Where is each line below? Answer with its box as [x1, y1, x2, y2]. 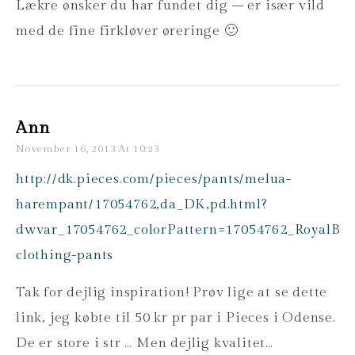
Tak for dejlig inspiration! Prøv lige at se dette [16, 284, 328, 300]
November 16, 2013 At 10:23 [16, 142, 160, 155]
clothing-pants [16, 246, 114, 263]
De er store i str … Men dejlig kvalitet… [16, 334, 273, 351]
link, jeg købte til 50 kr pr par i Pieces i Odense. [16, 309, 336, 326]
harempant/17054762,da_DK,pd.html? [16, 196, 268, 212]
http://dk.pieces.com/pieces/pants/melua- [16, 170, 292, 187]
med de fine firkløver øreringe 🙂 [16, 22, 239, 39]
